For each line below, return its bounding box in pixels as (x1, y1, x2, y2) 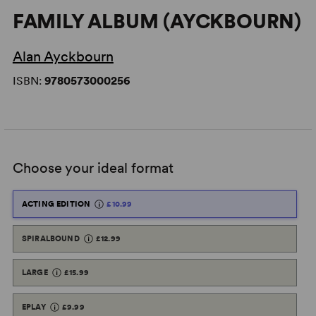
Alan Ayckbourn (12, 48, 114, 65)
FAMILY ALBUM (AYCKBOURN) (12, 9, 302, 33)
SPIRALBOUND (21, 233, 80, 243)
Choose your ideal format (12, 159, 174, 176)
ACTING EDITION (21, 199, 91, 209)
